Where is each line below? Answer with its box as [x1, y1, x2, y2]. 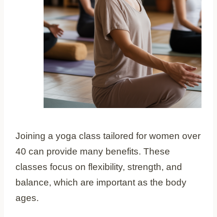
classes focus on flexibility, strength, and [15, 161, 182, 172]
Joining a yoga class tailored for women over [15, 130, 201, 141]
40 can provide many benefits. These [15, 146, 170, 156]
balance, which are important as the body [15, 177, 186, 187]
